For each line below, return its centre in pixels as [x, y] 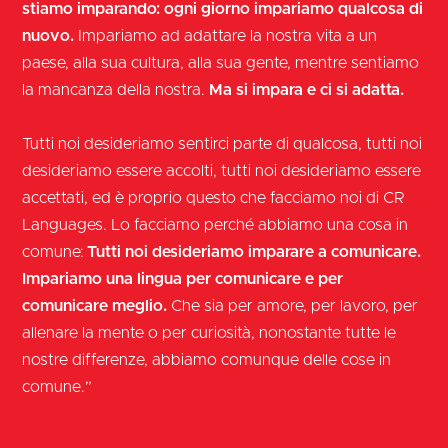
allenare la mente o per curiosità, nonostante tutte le [209, 332]
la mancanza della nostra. [116, 89]
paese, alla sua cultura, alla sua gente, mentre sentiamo [221, 62]
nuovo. [48, 35]
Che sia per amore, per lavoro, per [293, 305]
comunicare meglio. [95, 305]
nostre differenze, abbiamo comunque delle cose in [207, 359]
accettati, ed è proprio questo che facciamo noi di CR [214, 197]
